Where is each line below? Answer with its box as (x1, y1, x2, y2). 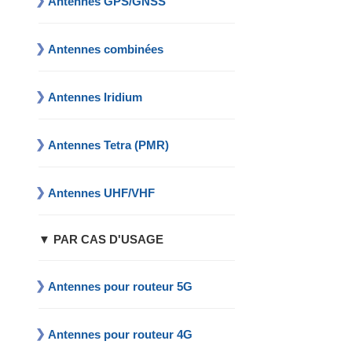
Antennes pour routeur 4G (48, 328, 193, 342)
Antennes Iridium (48, 90, 143, 104)
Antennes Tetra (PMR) (48, 138, 170, 152)
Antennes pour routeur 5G (48, 280, 193, 294)
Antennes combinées (48, 42, 164, 57)
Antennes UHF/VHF (48, 186, 156, 200)
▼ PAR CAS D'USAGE (38, 233, 164, 247)
